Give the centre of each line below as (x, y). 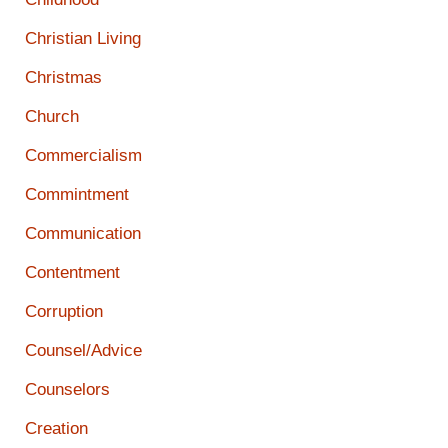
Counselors (67, 390)
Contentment (72, 273)
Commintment (77, 195)
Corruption (64, 312)
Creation (56, 429)
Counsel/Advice (83, 351)
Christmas (63, 78)
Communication (83, 234)
